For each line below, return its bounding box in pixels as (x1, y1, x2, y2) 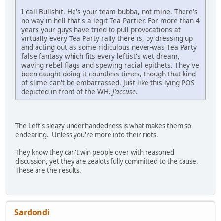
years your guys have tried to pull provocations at (21, 25, 181, 35)
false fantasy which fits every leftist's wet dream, (21, 51, 180, 61)
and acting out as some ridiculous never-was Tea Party (21, 42, 197, 52)
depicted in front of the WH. (21, 87, 112, 97)
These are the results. (15, 166, 81, 175)
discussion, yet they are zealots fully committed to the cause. (15, 157, 200, 166)
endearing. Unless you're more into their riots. (15, 130, 158, 140)
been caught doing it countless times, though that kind (21, 69, 196, 79)
